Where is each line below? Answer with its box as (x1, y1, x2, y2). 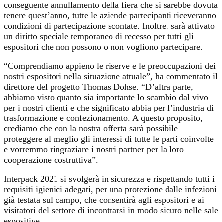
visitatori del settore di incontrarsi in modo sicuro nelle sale (4, 205, 218, 215)
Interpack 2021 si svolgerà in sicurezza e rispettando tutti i (4, 173, 215, 184)
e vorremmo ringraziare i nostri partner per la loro (4, 144, 184, 154)
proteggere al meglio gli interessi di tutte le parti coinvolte (4, 133, 214, 144)
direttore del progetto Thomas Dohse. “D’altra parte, (4, 81, 193, 92)
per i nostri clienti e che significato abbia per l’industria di (4, 102, 214, 112)
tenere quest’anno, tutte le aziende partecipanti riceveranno (4, 10, 216, 20)
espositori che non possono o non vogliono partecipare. (4, 41, 203, 52)
